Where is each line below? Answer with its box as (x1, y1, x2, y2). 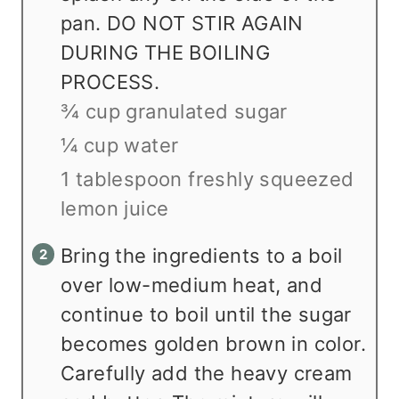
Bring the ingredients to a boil (61, 243, 343, 267)
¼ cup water (61, 133, 179, 157)
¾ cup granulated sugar (61, 99, 288, 123)
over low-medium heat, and (61, 273, 322, 297)
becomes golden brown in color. (61, 331, 366, 355)
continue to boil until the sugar (61, 302, 352, 326)
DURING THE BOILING (61, 40, 271, 64)
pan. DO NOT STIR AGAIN (61, 11, 304, 35)
